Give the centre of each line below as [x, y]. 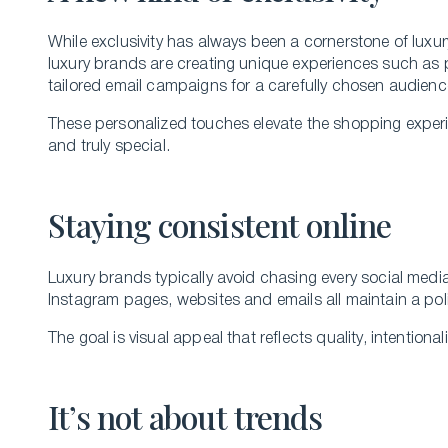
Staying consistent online [219, 224]
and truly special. [109, 147]
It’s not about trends [185, 416]
